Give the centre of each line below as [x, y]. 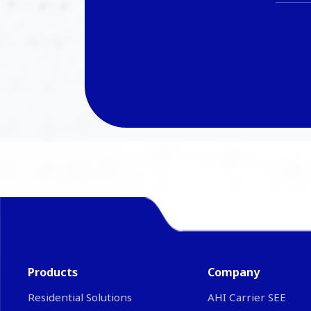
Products [53, 272]
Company [233, 272]
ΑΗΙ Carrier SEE [246, 297]
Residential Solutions [80, 297]
